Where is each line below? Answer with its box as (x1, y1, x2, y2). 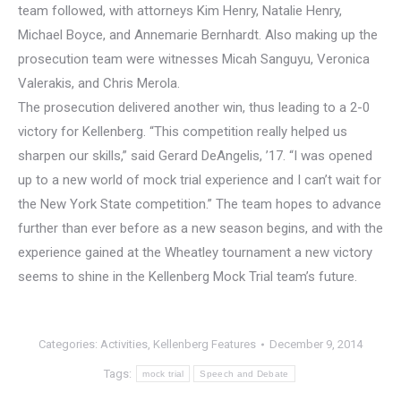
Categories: (38, 337, 100, 352)
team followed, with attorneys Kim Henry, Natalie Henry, (18, 3, 342, 20)
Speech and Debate (200, 369, 289, 380)
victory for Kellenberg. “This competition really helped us (18, 124, 347, 141)
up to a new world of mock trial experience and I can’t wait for (18, 172, 381, 189)
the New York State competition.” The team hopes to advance (18, 196, 381, 213)
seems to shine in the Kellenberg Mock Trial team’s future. (18, 269, 357, 286)
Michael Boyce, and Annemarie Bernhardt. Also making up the (18, 27, 378, 44)
